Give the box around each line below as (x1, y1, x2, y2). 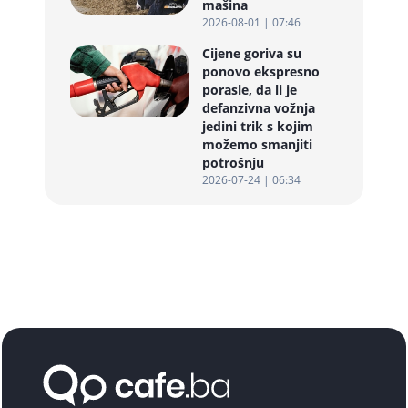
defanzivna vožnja (202, 99, 315, 117)
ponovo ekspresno (202, 63, 320, 80)
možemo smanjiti (202, 136, 312, 153)
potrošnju (202, 154, 264, 171)
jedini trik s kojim (202, 117, 313, 135)
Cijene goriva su (202, 45, 301, 62)
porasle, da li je (202, 81, 297, 98)
